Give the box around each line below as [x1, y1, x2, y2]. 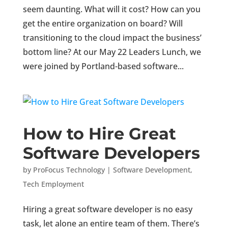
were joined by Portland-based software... [22, 61, 184, 72]
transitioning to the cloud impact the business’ [22, 32, 202, 43]
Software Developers [22, 143, 200, 163]
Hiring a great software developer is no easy [22, 204, 192, 215]
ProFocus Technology [33, 165, 105, 175]
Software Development [112, 165, 190, 175]
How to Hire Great [22, 124, 176, 144]
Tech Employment [22, 179, 84, 189]
